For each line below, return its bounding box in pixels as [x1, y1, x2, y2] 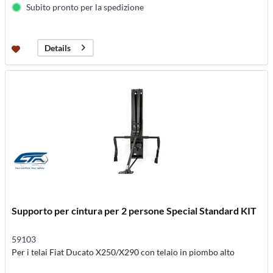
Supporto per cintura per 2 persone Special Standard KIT [12, 205, 257, 217]
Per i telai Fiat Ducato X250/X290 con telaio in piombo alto [12, 247, 235, 258]
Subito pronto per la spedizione [26, 1, 144, 12]
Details [44, 42, 71, 53]
